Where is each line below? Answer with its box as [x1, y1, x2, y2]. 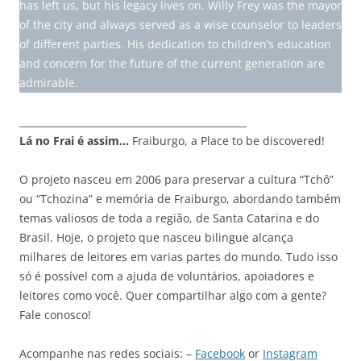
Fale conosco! [19, 307, 91, 323]
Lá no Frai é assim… [19, 133, 132, 149]
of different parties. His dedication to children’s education [19, 36, 331, 52]
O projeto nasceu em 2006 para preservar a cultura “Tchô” [19, 172, 334, 188]
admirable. [19, 75, 78, 91]
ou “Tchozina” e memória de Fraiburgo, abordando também [19, 191, 341, 207]
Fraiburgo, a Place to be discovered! [132, 133, 325, 149]
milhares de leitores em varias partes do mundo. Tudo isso [19, 249, 338, 265]
